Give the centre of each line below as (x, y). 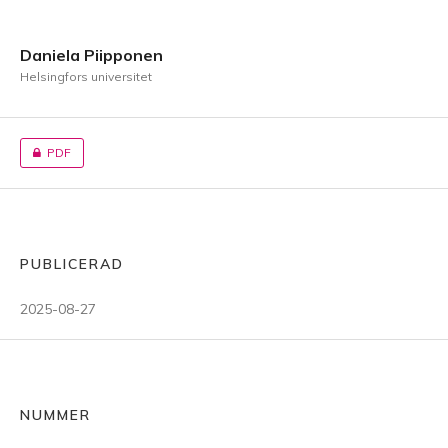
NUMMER (55, 415)
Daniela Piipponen (91, 55)
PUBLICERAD (72, 264)
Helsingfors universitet (86, 76)
